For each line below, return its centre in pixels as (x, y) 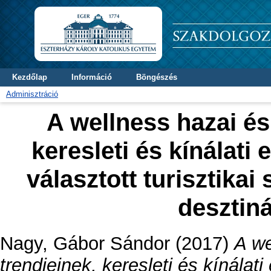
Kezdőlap (30, 77)
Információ (92, 77)
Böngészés (157, 77)
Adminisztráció (32, 94)
